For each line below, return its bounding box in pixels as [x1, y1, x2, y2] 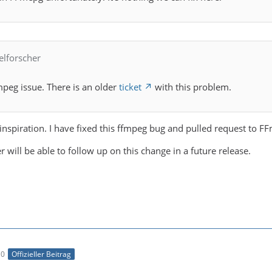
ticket [119, 81, 141, 93]
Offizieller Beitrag [12, 249, 71, 260]
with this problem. [152, 81, 231, 93]
